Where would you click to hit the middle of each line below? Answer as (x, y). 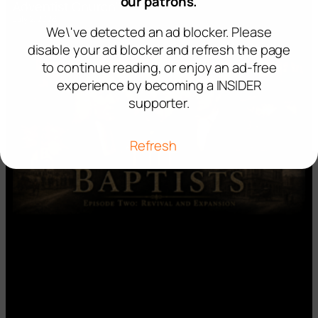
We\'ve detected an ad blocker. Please (159, 32)
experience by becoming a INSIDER (159, 86)
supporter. (159, 103)
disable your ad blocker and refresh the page (159, 50)
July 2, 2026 (35, 19)
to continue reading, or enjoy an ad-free (159, 68)
